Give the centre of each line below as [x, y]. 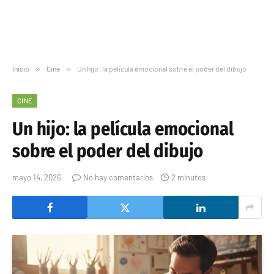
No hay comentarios [118, 177]
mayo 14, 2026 [37, 177]
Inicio [21, 68]
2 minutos [188, 177]
